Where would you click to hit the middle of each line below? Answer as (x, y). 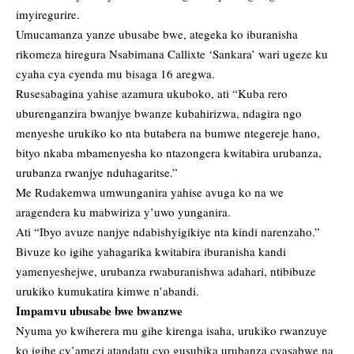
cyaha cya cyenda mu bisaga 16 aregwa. (115, 74)
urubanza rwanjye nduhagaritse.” (97, 173)
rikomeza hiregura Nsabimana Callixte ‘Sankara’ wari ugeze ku (172, 54)
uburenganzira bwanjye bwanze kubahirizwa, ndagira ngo (159, 113)
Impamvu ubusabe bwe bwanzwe (99, 311)
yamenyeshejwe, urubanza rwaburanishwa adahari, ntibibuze (166, 271)
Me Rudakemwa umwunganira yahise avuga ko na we (150, 192)
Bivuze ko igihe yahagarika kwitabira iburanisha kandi (151, 252)
